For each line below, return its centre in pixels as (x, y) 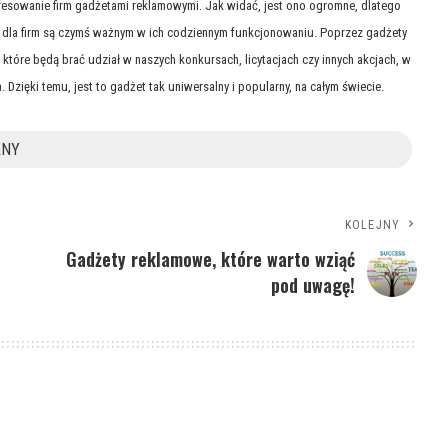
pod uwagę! (313, 285)
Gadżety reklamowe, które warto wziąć (211, 259)
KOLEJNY (372, 225)
